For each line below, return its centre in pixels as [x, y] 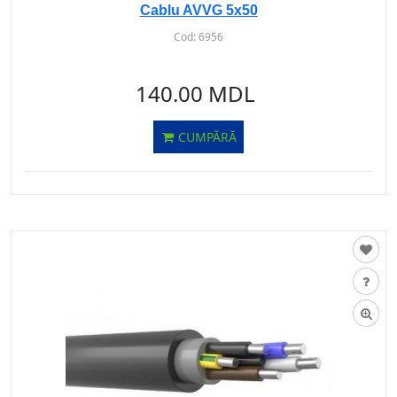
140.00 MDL [195, 93]
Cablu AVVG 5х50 [198, 10]
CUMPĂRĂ [206, 137]
